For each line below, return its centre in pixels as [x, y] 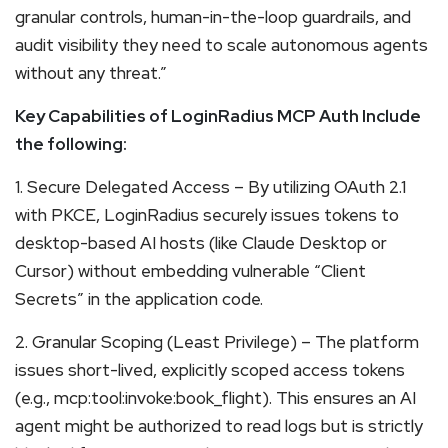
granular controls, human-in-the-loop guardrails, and [213, 16]
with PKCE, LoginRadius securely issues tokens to [207, 214]
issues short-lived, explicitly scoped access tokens [210, 369]
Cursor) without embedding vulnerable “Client [190, 270]
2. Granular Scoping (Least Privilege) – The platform [217, 341]
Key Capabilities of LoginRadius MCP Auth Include [218, 115]
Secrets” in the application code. [139, 298]
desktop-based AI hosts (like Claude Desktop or [201, 242]
